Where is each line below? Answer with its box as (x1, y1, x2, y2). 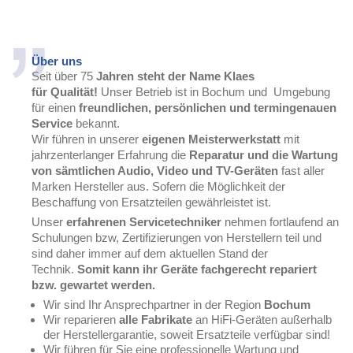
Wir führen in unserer (32, 132, 142, 146)
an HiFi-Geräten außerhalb (192, 313, 332, 326)
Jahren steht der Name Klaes (93, 69, 255, 83)
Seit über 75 (32, 69, 93, 83)
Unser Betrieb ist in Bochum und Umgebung (98, 85, 330, 98)
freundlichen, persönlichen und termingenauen (79, 101, 336, 114)
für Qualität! (32, 85, 98, 98)
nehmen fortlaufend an (221, 215, 339, 229)
